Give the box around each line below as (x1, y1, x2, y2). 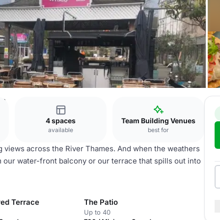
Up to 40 (83, 208, 110, 216)
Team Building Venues (121, 116, 195, 125)
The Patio (83, 197, 118, 207)
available (48, 126, 73, 134)
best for (148, 126, 169, 134)
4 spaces (46, 116, 76, 125)
